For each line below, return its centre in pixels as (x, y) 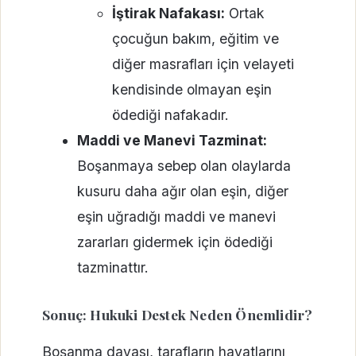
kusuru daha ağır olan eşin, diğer (182, 192)
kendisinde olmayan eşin (192, 90)
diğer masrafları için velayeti (203, 64)
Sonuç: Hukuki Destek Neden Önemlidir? (178, 314)
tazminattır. (112, 268)
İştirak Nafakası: (168, 14)
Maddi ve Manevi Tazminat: (172, 141)
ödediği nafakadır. (170, 115)
